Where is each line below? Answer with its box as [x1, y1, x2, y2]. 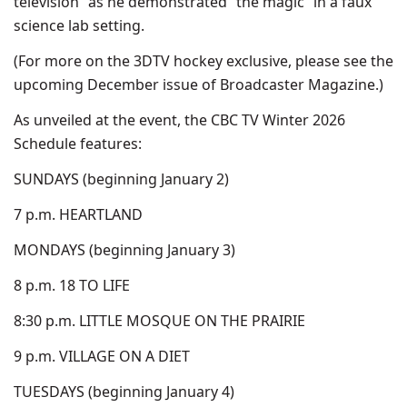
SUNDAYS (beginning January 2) [14, 169, 229, 189]
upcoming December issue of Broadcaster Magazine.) [14, 74, 383, 94]
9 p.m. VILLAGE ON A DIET [14, 346, 190, 366]
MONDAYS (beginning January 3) [14, 240, 235, 260]
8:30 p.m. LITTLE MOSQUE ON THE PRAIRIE [14, 311, 305, 331]
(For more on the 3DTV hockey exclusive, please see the [14, 51, 393, 71]
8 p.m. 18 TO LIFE [14, 275, 130, 295]
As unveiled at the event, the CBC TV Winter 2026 [14, 110, 345, 130]
